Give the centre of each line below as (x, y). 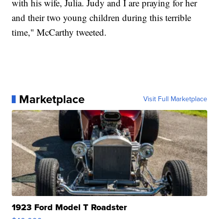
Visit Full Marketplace (175, 99)
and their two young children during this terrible (102, 18)
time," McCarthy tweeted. (59, 32)
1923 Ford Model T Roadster (70, 208)
